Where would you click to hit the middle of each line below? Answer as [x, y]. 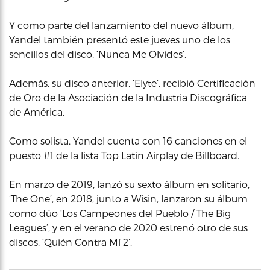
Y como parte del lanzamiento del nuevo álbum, [121, 25]
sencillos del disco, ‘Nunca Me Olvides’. [98, 54]
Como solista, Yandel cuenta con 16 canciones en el [128, 140]
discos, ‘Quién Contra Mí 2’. [71, 242]
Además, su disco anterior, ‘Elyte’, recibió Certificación [132, 83]
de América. [37, 111]
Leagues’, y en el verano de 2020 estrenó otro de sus [128, 227]
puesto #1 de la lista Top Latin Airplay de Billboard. [124, 155]
